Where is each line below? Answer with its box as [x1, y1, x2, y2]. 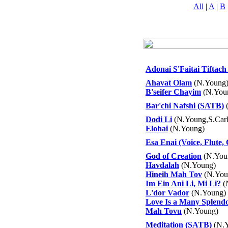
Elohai [146, 124, 168, 133]
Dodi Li [146, 115, 172, 124]
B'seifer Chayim [146, 88, 201, 96]
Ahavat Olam [146, 78, 192, 87]
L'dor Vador [146, 188, 189, 197]
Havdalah [146, 161, 179, 169]
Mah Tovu [146, 207, 182, 215]
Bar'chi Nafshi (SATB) [146, 101, 224, 110]
